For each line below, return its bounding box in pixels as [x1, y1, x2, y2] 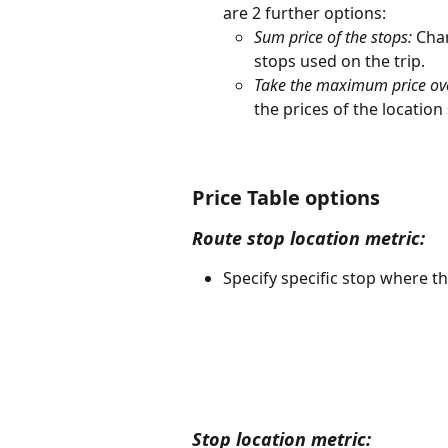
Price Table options [192, 183, 380, 211]
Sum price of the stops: [254, 25, 412, 48]
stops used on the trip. [254, 49, 429, 72]
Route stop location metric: [192, 225, 425, 250]
